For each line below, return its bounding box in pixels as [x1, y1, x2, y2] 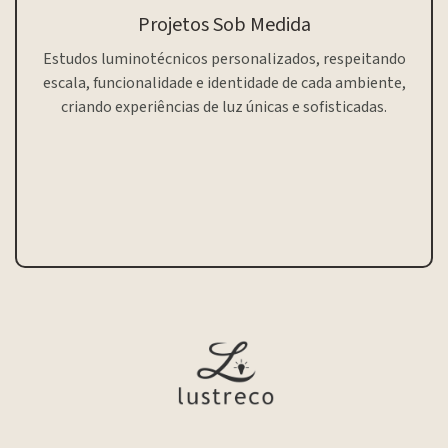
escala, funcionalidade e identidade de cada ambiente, [42, 71, 406, 94]
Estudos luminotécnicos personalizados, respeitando [42, 47, 406, 70]
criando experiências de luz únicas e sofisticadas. [61, 95, 387, 118]
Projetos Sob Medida [137, 10, 311, 39]
